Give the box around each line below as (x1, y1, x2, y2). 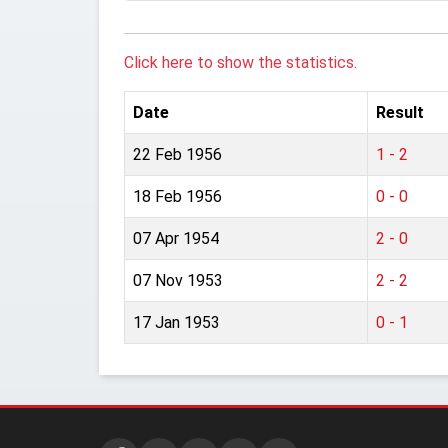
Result (376, 103, 424, 122)
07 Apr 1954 (133, 229, 219, 248)
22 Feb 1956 (133, 145, 222, 164)
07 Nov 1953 (133, 271, 223, 290)
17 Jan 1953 (133, 313, 220, 332)
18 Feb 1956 (133, 187, 222, 206)
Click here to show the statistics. (124, 53, 357, 72)
